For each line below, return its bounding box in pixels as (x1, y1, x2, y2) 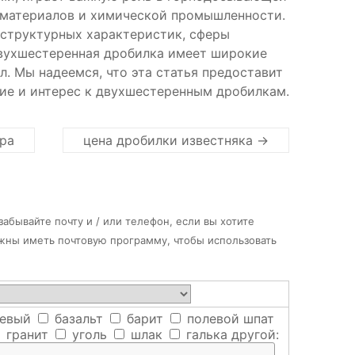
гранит (2, 326, 48, 342)
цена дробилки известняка (83, 132, 257, 148)
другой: (231, 326, 279, 342)
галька (182, 326, 227, 342)
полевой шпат (183, 311, 274, 326)
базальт (51, 311, 103, 326)
